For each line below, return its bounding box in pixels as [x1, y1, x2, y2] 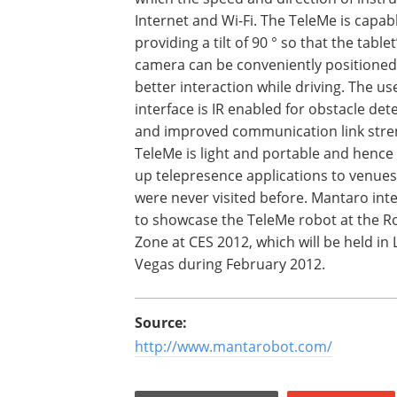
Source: [135, 313, 187, 332]
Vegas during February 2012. [135, 254, 325, 274]
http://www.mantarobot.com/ [135, 337, 332, 356]
